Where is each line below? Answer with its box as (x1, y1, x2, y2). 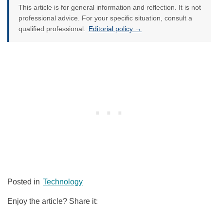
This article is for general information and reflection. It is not (18, 3, 201, 12)
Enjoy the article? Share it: (7, 197, 98, 206)
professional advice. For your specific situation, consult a (18, 14, 192, 22)
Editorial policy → (89, 25, 142, 33)
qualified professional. (18, 25, 88, 33)
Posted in (7, 178, 42, 186)
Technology (43, 178, 83, 186)
